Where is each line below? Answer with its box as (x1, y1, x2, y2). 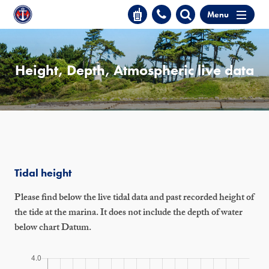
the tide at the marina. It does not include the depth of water (14, 205, 243, 222)
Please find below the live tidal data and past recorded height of (14, 190, 254, 207)
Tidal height (14, 166, 71, 180)
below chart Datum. (14, 220, 91, 237)
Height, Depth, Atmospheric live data (15, 60, 254, 79)
